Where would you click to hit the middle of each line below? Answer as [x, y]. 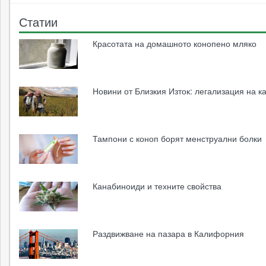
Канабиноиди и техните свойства [157, 186]
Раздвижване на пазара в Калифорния [169, 233]
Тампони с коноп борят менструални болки [178, 138]
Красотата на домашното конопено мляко [175, 43]
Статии [38, 21]
